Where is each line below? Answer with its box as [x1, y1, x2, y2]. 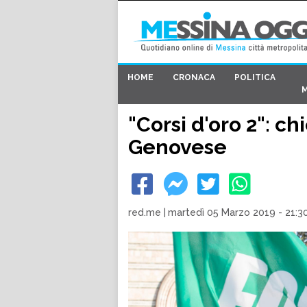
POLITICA [234, 73, 275, 83]
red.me [128, 207, 161, 218]
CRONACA [173, 73, 215, 83]
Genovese [128, 135, 227, 159]
